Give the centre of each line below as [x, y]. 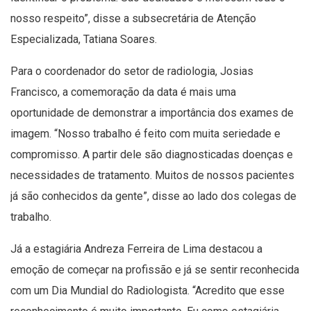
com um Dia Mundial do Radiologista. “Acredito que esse [148, 290]
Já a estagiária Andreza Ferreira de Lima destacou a [136, 249]
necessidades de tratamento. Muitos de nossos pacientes [152, 175]
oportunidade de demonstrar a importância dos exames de [152, 112]
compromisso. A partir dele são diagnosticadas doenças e [152, 154]
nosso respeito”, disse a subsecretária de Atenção [133, 18]
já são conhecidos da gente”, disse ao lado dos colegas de [153, 196]
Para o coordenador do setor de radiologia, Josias [132, 71]
